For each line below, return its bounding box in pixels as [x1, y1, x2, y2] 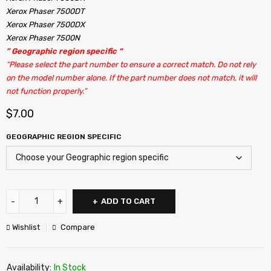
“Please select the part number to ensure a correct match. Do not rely [6, 60, 256, 69]
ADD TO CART [101, 197, 155, 206]
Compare [60, 223, 95, 232]
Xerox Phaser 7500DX [6, 20, 85, 29]
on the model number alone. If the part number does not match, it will [6, 73, 256, 82]
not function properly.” [6, 87, 87, 96]
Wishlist [12, 223, 40, 232]
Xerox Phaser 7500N [6, 33, 80, 42]
